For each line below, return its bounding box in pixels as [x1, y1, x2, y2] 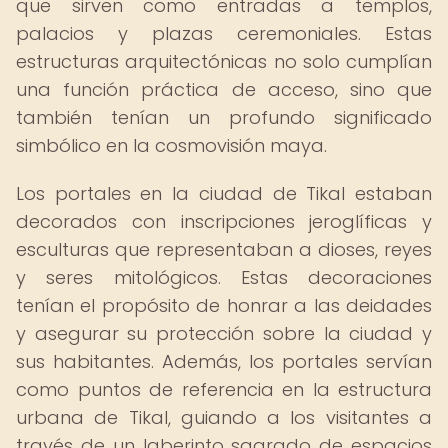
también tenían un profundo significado [16, 105, 432, 130]
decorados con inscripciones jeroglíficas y [16, 209, 432, 234]
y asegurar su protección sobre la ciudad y [16, 321, 432, 346]
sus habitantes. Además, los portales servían [16, 349, 432, 374]
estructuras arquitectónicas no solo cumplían [16, 49, 432, 74]
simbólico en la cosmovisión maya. [16, 133, 327, 158]
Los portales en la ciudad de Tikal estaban [16, 181, 432, 206]
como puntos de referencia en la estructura [16, 377, 432, 402]
